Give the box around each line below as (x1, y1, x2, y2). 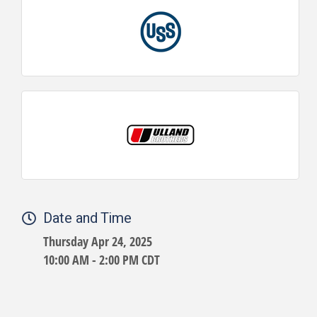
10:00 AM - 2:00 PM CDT (43, 251, 160, 269)
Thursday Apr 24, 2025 (43, 233, 152, 250)
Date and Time (43, 208, 132, 229)
